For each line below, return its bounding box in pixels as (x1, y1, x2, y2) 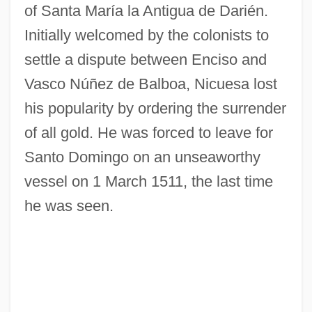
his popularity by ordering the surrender (24, 99, 286, 117)
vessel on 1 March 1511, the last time (24, 172, 273, 190)
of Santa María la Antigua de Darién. (24, 1, 268, 19)
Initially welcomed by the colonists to (24, 26, 269, 44)
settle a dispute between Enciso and (24, 50, 267, 68)
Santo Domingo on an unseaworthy (24, 148, 260, 166)
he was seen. (24, 196, 114, 214)
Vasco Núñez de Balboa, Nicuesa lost (24, 75, 277, 93)
